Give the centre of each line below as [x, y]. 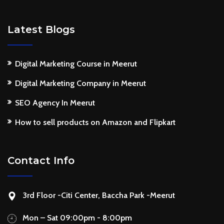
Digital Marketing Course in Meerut [76, 63]
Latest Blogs [41, 29]
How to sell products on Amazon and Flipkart [95, 122]
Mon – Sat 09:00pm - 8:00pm [77, 217]
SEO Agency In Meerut [55, 102]
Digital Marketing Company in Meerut [80, 83]
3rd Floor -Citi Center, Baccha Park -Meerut [99, 195]
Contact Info [41, 160]
